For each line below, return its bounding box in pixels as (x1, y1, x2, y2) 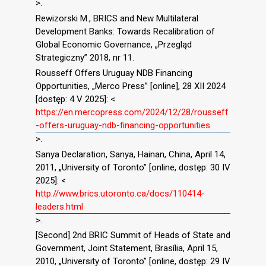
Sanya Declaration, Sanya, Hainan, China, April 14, (36, 148, 226, 160)
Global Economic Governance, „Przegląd (36, 39, 192, 50)
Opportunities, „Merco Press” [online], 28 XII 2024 (36, 80, 226, 91)
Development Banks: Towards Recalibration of (36, 26, 215, 37)
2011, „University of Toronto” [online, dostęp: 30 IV (36, 161, 230, 173)
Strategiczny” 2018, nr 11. (36, 52, 134, 64)
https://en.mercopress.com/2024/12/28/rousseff (36, 106, 229, 118)
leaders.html (36, 201, 83, 212)
